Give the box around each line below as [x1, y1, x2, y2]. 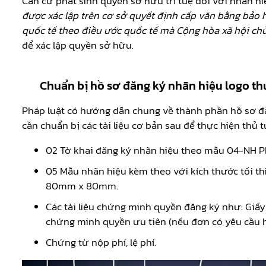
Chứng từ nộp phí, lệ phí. [46, 235, 156, 251]
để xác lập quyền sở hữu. [22, 37, 136, 53]
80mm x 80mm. [46, 178, 118, 194]
